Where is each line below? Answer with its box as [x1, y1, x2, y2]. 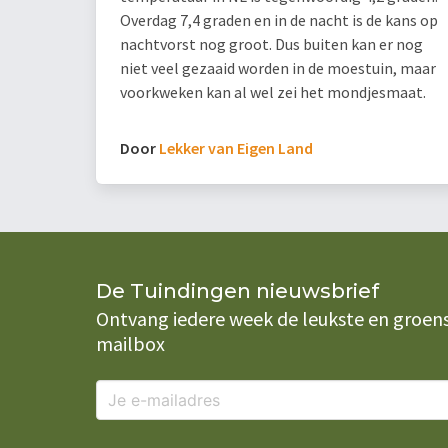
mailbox [96, 331, 165, 357]
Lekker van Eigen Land [159, 138, 313, 159]
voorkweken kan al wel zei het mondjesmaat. [120, 82, 426, 103]
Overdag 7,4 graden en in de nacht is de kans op [120, 10, 438, 31]
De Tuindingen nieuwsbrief [96, 279, 379, 304]
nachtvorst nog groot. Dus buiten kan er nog [120, 34, 423, 55]
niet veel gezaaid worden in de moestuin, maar [120, 58, 436, 79]
